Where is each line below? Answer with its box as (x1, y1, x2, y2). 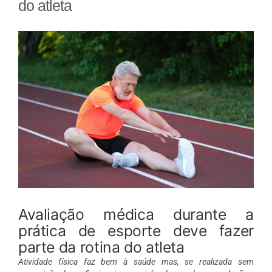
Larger (18, 44, 42, 53)
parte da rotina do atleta (18, 237, 185, 256)
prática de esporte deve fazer (18, 221, 254, 240)
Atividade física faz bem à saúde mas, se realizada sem (18, 256, 254, 267)
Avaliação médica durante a (18, 205, 254, 223)
